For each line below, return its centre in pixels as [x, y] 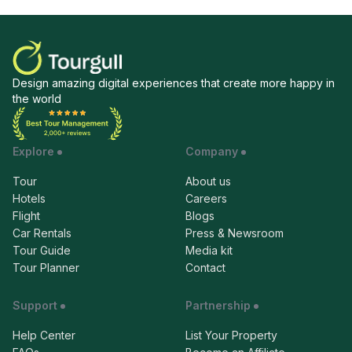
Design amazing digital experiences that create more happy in [174, 82]
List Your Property [231, 335]
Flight [26, 215]
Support [35, 305]
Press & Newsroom [235, 233]
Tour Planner [46, 267]
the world [37, 98]
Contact [205, 267]
